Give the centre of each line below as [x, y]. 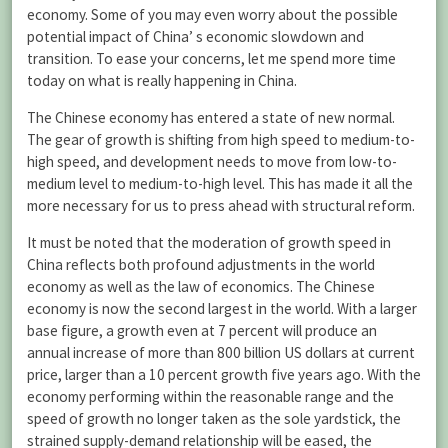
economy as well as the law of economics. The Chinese [201, 287]
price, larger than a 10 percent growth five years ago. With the [224, 375]
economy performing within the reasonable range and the [210, 397]
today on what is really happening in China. [162, 80]
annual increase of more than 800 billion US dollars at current [221, 353]
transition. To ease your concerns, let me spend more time [211, 58]
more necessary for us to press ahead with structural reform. [221, 205]
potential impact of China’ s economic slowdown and [195, 36]
